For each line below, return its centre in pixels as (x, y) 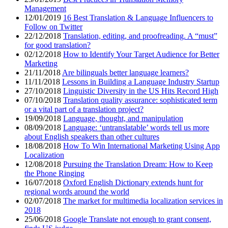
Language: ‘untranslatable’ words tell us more (136, 128)
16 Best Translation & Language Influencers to (138, 18)
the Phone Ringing (54, 174)
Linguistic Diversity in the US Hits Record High (141, 91)
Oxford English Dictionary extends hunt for (133, 183)
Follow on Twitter (53, 27)
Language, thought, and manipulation (123, 119)
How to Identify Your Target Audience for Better (141, 54)
